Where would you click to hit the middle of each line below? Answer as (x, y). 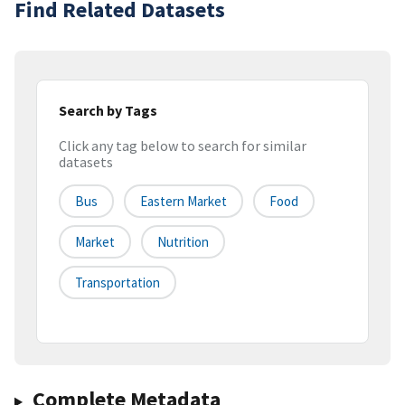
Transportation (118, 283)
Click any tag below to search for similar (183, 146)
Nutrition (183, 242)
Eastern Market (184, 202)
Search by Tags (108, 110)
